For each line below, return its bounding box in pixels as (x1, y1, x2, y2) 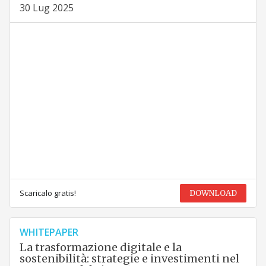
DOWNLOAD (189, 188, 237, 199)
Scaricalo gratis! (19, 188, 76, 199)
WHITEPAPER (19, 226, 78, 239)
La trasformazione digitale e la (19, 240, 182, 255)
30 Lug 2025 (19, 1, 74, 15)
